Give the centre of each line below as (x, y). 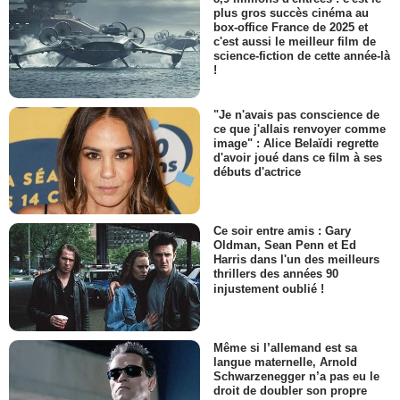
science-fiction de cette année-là (302, 55)
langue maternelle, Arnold (285, 362)
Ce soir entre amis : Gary (282, 231)
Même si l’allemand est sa (285, 347)
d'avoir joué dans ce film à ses (298, 158)
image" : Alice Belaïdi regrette (296, 144)
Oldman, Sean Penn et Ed (285, 246)
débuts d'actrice (257, 172)
